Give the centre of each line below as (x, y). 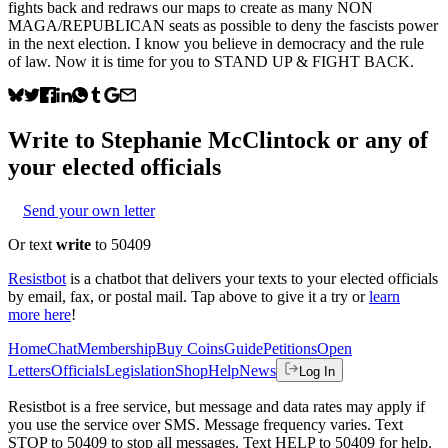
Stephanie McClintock (215, 139)
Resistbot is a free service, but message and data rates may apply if (216, 406)
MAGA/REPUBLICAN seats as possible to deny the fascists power (223, 25)
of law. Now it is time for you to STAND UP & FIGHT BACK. (211, 61)
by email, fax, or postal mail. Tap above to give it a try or (186, 296)
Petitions (290, 348)
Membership (116, 348)
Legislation (140, 370)
